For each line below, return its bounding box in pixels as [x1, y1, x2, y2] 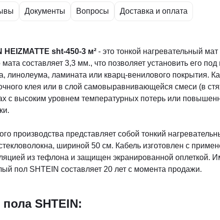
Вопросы [76, 7, 109, 15]
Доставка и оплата [120, 7, 188, 15]
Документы [25, 7, 65, 15]
